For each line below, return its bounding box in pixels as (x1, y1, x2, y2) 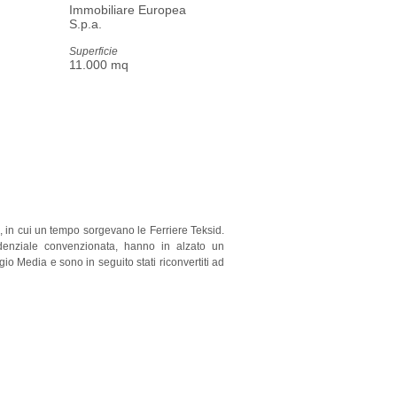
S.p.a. (69, 17, 102, 31)
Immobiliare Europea (69, 3, 186, 17)
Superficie (69, 45, 118, 58)
